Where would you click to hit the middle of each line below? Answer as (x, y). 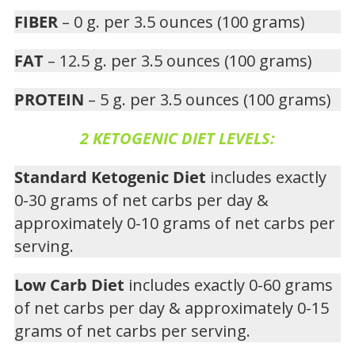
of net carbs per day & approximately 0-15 (172, 308)
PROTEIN (51, 100)
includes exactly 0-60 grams (229, 285)
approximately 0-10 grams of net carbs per (175, 223)
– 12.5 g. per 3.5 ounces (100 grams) (180, 61)
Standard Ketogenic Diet (110, 177)
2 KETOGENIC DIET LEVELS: (177, 139)
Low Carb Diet (69, 285)
